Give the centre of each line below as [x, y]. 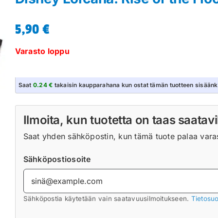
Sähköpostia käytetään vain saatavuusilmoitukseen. [107, 198]
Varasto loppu [42, 51]
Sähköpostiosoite [57, 159]
